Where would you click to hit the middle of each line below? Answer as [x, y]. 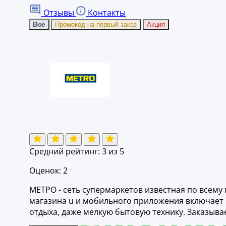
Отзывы [59, 12]
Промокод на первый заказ [96, 24]
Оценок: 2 [48, 170]
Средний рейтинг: [66, 151]
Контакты [106, 12]
